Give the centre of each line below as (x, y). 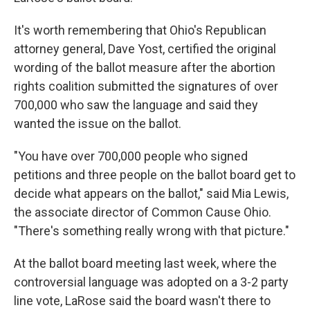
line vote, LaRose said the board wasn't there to (142, 301)
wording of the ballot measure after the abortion (145, 68)
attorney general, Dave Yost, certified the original (145, 49)
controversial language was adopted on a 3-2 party (151, 282)
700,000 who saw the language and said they (136, 105)
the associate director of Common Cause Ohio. (143, 212)
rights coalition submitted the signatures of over (146, 86)
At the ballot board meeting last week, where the (145, 264)
